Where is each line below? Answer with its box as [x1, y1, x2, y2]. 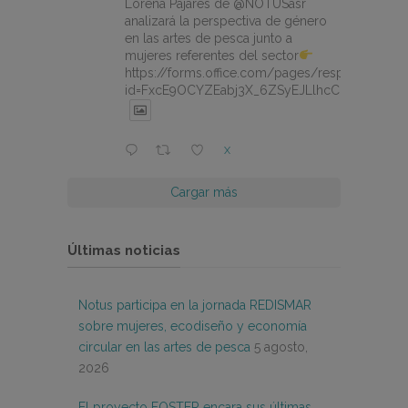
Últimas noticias [67, 242, 180, 260]
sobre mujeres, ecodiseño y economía [78, 319, 307, 334]
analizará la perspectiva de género [125, 14, 327, 29]
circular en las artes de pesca [78, 340, 250, 355]
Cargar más [170, 185, 238, 200]
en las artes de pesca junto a [125, 31, 292, 46]
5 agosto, [254, 340, 308, 355]
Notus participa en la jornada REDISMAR [78, 298, 311, 313]
